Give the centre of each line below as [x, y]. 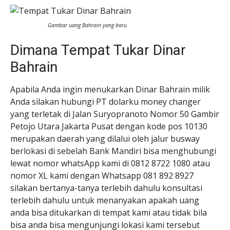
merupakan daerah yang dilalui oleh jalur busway [105, 138]
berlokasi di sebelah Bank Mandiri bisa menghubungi [113, 151]
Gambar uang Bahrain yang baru [87, 25]
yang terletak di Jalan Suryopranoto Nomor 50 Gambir [115, 114]
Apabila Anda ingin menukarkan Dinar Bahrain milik [110, 89]
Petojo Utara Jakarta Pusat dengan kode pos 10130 [109, 126]
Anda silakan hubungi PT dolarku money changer [106, 101]
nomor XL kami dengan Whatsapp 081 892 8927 [102, 175]
